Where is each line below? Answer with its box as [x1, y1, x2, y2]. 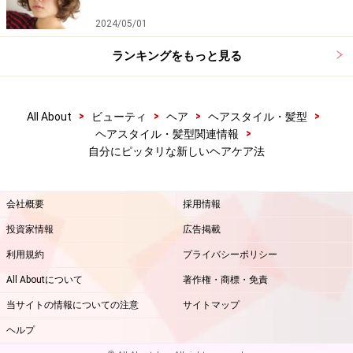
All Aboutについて [6, 273, 83, 285]
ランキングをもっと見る [111, 48, 242, 63]
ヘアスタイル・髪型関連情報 [95, 127, 239, 140]
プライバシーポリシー [183, 248, 277, 260]
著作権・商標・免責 [183, 273, 268, 285]
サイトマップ [183, 299, 240, 310]
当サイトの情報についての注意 [6, 299, 139, 310]
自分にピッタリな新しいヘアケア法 [87, 144, 265, 158]
